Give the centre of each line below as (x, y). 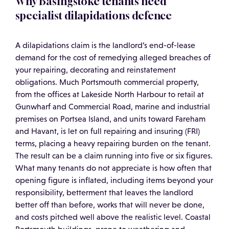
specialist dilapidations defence (94, 16)
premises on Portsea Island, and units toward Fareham (110, 119)
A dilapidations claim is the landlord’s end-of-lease (105, 45)
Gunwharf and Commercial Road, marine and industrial (113, 107)
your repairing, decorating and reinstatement (96, 70)
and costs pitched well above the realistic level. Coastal (113, 217)
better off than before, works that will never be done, (110, 205)
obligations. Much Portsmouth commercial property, (107, 82)
